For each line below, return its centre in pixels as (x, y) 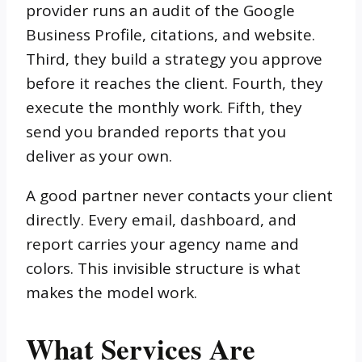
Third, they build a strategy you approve (174, 59)
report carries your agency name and (162, 244)
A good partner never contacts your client (179, 196)
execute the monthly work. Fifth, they (164, 108)
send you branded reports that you (156, 132)
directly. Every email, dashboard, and (161, 220)
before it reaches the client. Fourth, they (175, 84)
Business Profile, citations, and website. (170, 35)
